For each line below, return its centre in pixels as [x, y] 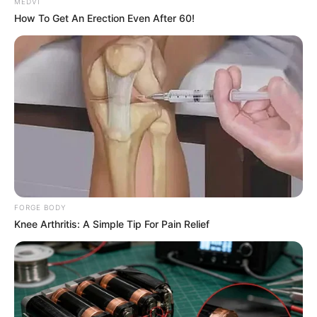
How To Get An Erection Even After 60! [104, 18]
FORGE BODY [40, 208]
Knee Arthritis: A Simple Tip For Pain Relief [112, 224]
